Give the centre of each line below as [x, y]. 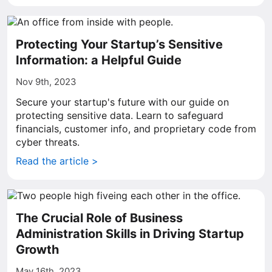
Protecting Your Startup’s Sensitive [119, 44]
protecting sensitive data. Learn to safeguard [120, 115]
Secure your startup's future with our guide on [122, 102]
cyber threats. [48, 142]
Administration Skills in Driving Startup [130, 234]
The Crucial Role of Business [99, 218]
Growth [37, 250]
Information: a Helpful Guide [99, 60]
